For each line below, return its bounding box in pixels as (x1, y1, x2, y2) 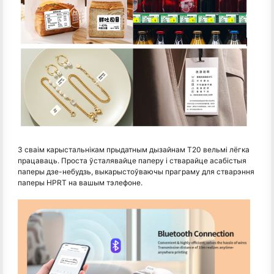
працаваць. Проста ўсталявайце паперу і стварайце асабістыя (18, 155, 246, 165)
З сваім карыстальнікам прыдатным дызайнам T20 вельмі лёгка (18, 144, 250, 154)
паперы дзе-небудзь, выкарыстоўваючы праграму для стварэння (18, 166, 254, 176)
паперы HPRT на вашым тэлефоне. (18, 177, 143, 187)
